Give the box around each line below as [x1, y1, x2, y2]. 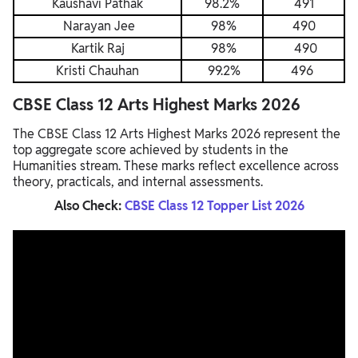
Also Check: [54, 197, 125, 214]
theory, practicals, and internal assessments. [13, 173, 263, 190]
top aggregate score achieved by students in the [13, 141, 288, 158]
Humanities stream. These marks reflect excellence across [13, 157, 339, 174]
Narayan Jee [60, 18, 135, 34]
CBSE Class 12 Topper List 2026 [124, 197, 304, 214]
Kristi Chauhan [56, 62, 139, 79]
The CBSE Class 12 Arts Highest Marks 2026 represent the [13, 125, 340, 142]
